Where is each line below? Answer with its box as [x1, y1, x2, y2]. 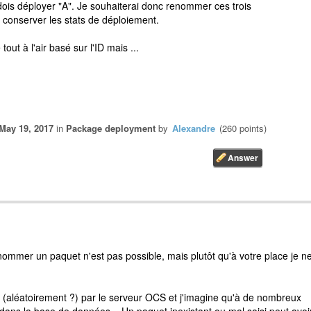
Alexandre [172, 121, 215, 135]
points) [237, 121, 267, 135]
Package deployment [66, 121, 155, 135]
